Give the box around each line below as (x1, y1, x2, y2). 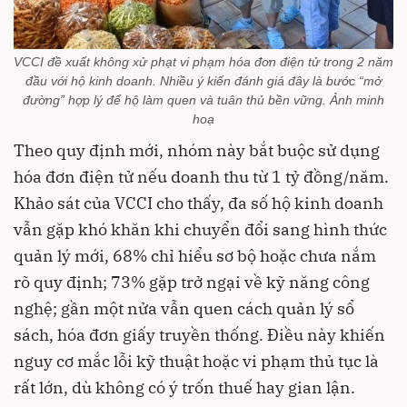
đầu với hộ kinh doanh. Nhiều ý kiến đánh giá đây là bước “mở (25, 73, 382, 88)
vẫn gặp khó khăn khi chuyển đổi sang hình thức (14, 218, 387, 240)
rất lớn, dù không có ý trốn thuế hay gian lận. (14, 376, 355, 398)
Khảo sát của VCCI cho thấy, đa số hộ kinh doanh (14, 192, 383, 213)
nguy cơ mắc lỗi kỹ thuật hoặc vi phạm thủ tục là (14, 350, 379, 372)
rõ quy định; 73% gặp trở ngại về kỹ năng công (14, 271, 370, 293)
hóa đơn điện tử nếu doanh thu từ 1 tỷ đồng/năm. (14, 165, 389, 187)
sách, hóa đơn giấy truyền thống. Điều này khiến (14, 323, 385, 345)
